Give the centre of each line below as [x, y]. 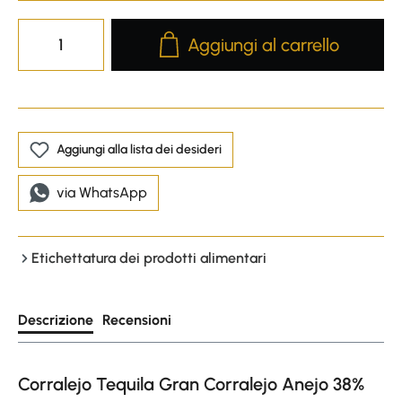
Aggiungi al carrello [264, 44]
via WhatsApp [102, 192]
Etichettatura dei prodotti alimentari [149, 258]
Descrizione [56, 319]
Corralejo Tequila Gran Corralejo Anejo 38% [191, 384]
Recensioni [137, 319]
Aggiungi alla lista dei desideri [139, 149]
